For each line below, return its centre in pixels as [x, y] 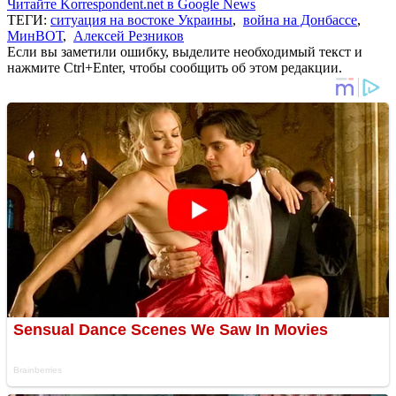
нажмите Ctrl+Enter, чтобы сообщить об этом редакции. [175, 67]
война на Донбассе [300, 19]
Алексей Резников [129, 35]
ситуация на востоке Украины [141, 19]
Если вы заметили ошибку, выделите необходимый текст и [185, 51]
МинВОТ [35, 35]
